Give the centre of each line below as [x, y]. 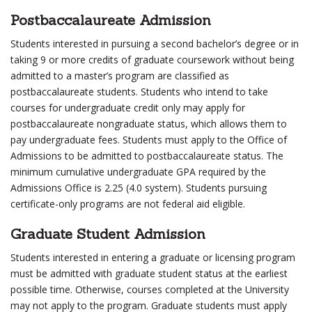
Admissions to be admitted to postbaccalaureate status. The [147, 156]
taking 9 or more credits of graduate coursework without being [152, 60]
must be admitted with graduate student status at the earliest [149, 273]
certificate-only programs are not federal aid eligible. [128, 204]
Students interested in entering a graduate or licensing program [153, 257]
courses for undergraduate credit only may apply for [128, 108]
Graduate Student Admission [108, 234]
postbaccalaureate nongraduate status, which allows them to [149, 124]
